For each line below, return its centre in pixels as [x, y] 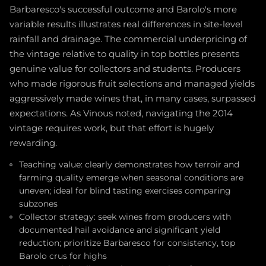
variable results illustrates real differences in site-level [126, 24]
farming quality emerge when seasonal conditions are [131, 177]
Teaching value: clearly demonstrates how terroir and [129, 164]
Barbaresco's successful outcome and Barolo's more [123, 9]
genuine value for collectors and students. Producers [125, 69]
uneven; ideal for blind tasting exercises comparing [125, 190]
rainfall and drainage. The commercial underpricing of [128, 39]
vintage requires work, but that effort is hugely [112, 128]
